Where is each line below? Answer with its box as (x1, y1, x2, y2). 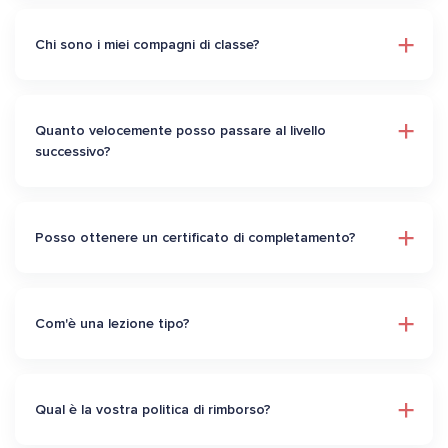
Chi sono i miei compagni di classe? (35, 36, 260, 54)
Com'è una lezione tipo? (35, 315, 190, 333)
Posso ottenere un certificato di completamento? (35, 229, 356, 247)
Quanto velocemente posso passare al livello (35, 122, 326, 140)
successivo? (35, 143, 111, 161)
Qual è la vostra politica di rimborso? (35, 401, 271, 419)
